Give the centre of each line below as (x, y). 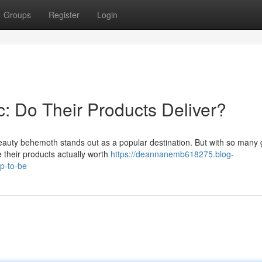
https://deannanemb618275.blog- (172, 154)
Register (64, 15)
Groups (17, 15)
